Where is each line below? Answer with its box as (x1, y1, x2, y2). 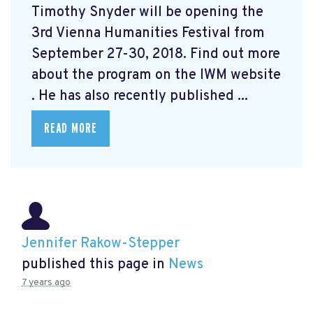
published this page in (22, 256, 168, 275)
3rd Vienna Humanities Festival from (31, 24, 265, 43)
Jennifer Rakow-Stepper (22, 235, 180, 254)
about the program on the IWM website (31, 66, 281, 85)
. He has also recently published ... (31, 87, 248, 105)
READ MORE (44, 121, 97, 136)
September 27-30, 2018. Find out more (31, 45, 280, 64)
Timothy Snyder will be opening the (31, 3, 263, 22)
